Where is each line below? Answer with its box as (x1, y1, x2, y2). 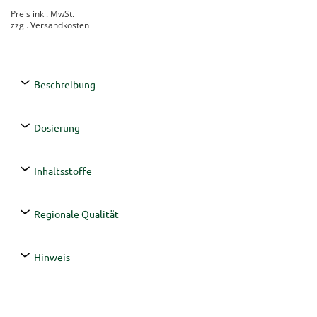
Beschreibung (32, 78, 96, 91)
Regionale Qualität (32, 207, 119, 221)
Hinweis (32, 250, 70, 264)
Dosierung (32, 121, 80, 134)
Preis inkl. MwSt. (11, 8, 74, 21)
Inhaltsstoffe (32, 164, 92, 178)
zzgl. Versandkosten (11, 19, 89, 32)
